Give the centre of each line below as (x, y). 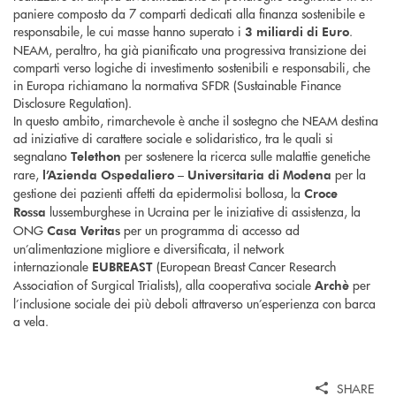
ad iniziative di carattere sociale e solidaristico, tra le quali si (173, 138)
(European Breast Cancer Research (244, 267)
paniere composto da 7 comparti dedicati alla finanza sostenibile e (189, 14)
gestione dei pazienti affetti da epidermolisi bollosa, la (159, 193)
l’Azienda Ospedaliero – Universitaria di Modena (187, 175)
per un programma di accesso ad (210, 230)
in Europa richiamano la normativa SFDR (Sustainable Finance (177, 85)
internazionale (53, 267)
